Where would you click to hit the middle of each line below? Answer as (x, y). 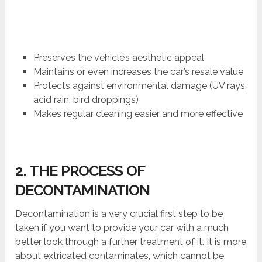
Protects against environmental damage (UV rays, (140, 86)
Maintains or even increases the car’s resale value (138, 72)
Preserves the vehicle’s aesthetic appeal (118, 58)
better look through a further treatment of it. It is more (131, 242)
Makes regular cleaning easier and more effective (138, 114)
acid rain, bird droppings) (86, 100)
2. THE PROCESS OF (80, 171)
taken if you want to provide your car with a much (122, 228)
